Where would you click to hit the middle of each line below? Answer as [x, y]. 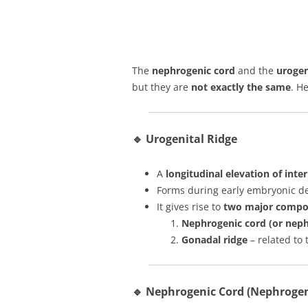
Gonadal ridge [214, 240]
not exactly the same [241, 87]
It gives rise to [190, 207]
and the [256, 70]
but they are [162, 87]
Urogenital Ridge [191, 139]
